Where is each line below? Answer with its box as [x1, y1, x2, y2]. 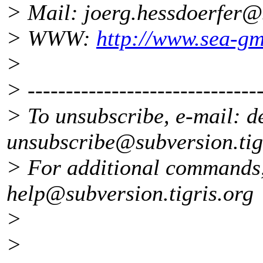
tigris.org [169, 181, 254, 206]
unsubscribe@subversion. [6, 129, 239, 154]
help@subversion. [6, 181, 169, 206]
